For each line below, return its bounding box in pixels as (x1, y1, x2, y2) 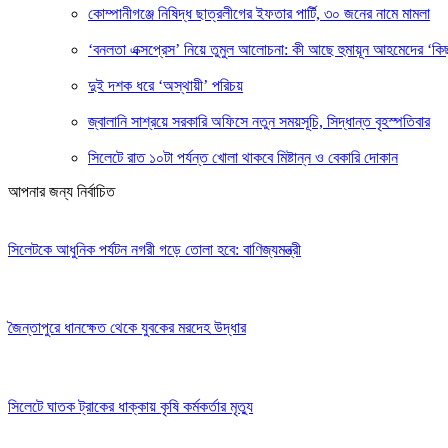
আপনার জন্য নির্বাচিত (8, 183, 115, 201)
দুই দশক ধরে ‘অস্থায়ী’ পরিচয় (88, 77, 243, 95)
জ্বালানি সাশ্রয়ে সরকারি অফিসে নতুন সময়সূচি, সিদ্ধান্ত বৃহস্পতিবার (88, 113, 430, 131)
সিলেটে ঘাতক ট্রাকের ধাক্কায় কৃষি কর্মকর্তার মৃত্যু (8, 397, 253, 415)
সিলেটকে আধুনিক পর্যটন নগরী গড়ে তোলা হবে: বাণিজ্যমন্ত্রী (8, 240, 301, 258)
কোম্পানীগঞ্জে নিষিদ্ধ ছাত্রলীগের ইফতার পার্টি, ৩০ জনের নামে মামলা (88, 5, 430, 23)
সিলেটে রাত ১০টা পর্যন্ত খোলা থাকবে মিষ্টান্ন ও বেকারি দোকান (88, 149, 398, 167)
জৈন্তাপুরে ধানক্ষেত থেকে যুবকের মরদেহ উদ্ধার (8, 319, 246, 337)
